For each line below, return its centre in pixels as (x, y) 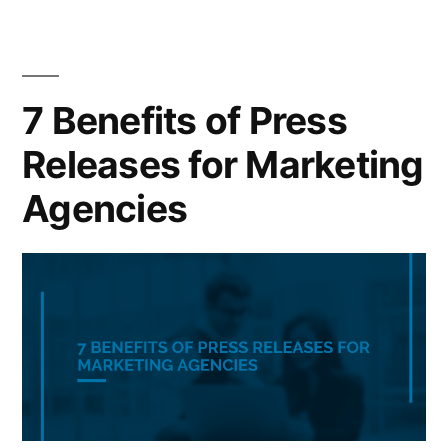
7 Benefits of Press (184, 120)
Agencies (105, 208)
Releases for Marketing (223, 164)
